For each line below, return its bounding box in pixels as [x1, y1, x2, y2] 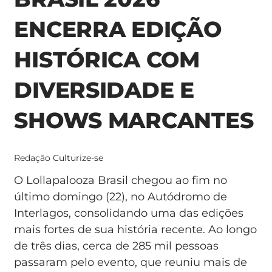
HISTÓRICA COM [14, 46, 200, 73]
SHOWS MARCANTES [14, 107, 254, 134]
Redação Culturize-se [14, 153, 104, 163]
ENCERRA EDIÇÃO [14, 16, 222, 43]
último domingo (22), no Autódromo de [14, 190, 228, 204]
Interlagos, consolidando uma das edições [14, 206, 244, 220]
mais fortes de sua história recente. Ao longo [14, 223, 257, 237]
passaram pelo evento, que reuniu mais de [14, 256, 248, 270]
